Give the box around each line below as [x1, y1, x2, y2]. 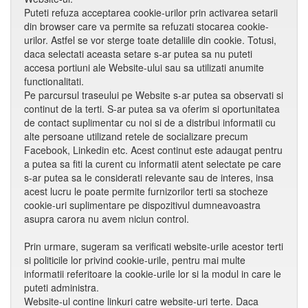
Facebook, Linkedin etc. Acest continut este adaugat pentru [24, 143, 283, 157]
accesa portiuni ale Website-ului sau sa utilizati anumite [24, 60, 264, 74]
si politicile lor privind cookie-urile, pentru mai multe [24, 253, 245, 267]
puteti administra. [24, 280, 99, 294]
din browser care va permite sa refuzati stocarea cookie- [24, 19, 269, 33]
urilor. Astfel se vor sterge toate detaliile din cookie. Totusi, [24, 33, 276, 47]
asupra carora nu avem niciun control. [24, 212, 189, 225]
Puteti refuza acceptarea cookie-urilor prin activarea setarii [24, 5, 278, 19]
